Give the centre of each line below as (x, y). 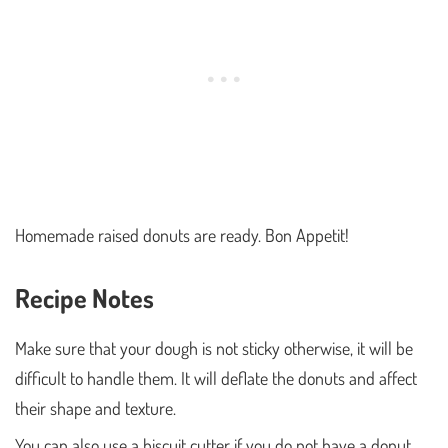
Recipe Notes (84, 297)
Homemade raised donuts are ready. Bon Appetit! (182, 234)
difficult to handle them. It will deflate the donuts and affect (216, 377)
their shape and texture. (95, 407)
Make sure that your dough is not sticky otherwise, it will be (214, 347)
